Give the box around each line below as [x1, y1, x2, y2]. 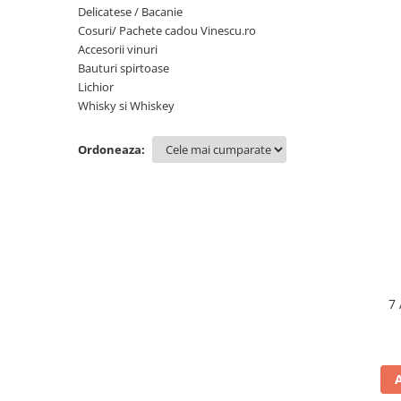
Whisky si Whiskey [78, 98, 175, 114]
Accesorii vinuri [78, 41, 158, 57]
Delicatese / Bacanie [78, 4, 183, 20]
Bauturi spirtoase [78, 60, 169, 76]
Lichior [78, 79, 114, 95]
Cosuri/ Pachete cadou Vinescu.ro [78, 22, 256, 38]
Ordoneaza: [78, 141, 145, 158]
